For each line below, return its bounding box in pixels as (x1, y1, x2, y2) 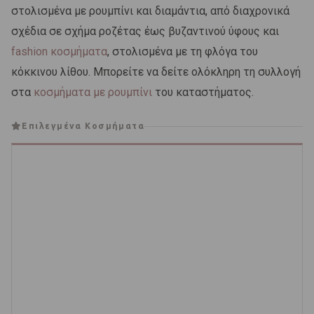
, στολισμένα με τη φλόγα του (107, 45, 258, 59)
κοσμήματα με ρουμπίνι (34, 86, 152, 100)
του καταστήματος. (152, 86, 254, 100)
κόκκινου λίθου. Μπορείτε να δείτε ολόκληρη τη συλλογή (11, 65, 301, 79)
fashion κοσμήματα (11, 45, 107, 59)
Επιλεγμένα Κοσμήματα (22, 121, 145, 131)
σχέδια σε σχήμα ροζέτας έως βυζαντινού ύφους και (11, 25, 279, 39)
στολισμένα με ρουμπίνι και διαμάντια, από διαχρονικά (11, 4, 289, 18)
